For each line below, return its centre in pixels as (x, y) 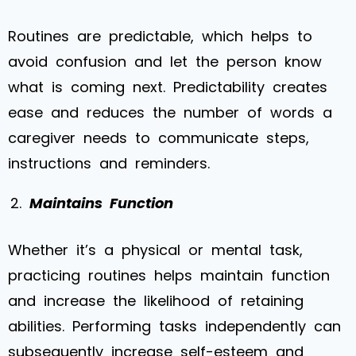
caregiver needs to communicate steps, (159, 137)
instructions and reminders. (109, 163)
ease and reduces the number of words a (170, 112)
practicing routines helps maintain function (169, 275)
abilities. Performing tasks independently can (174, 326)
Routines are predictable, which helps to (160, 36)
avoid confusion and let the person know (165, 61)
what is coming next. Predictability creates (168, 87)
